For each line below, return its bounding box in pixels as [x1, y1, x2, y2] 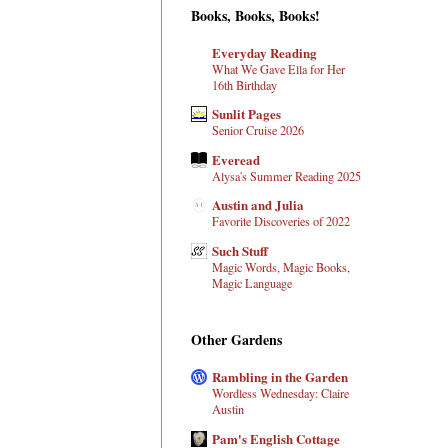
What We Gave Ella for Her [212, 60, 345, 77]
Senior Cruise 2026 [212, 122, 304, 139]
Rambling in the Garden [212, 367, 348, 387]
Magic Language [212, 274, 292, 291]
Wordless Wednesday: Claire [212, 385, 349, 402]
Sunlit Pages [212, 104, 281, 124]
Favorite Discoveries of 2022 [212, 213, 350, 230]
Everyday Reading [212, 42, 317, 62]
